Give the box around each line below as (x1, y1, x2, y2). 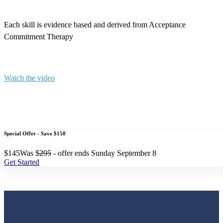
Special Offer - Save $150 (4, 130, 66, 137)
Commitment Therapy (4, 32, 73, 41)
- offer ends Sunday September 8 (51, 149, 156, 158)
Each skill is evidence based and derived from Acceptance (4, 20, 186, 29)
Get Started (4, 158, 39, 167)
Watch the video (4, 74, 55, 83)
